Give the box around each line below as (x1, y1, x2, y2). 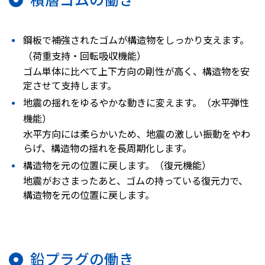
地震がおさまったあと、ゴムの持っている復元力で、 (23, 173, 248, 188)
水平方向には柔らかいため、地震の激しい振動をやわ (23, 127, 251, 141)
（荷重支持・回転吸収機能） (23, 49, 147, 63)
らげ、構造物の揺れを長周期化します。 (23, 141, 192, 156)
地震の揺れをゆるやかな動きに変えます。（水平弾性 (23, 95, 250, 110)
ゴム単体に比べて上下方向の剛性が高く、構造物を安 (23, 64, 250, 79)
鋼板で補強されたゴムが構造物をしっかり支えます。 (23, 33, 250, 47)
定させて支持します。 (23, 78, 117, 93)
